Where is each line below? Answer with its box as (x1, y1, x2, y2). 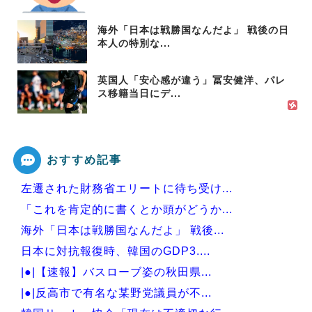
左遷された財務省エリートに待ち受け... (21, 182, 233, 194)
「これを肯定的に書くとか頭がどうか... (21, 203, 233, 215)
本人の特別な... (97, 38, 171, 49)
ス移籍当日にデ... (97, 88, 181, 99)
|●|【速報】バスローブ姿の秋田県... (21, 266, 212, 278)
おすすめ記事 (47, 153, 122, 166)
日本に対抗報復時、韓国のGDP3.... (21, 245, 210, 257)
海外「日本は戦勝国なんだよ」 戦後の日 (97, 24, 289, 36)
